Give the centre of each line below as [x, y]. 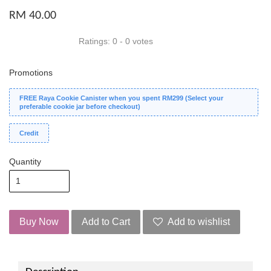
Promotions [31, 72]
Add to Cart [106, 221]
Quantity [25, 161]
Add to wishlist [199, 221]
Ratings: [96, 41]
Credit [29, 133]
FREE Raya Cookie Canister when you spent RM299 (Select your [121, 98]
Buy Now [39, 221]
